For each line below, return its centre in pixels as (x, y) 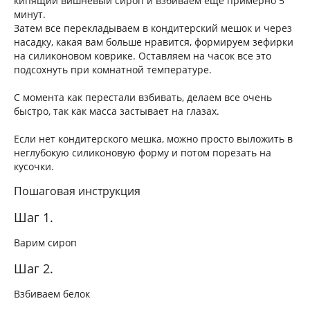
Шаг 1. (34, 217)
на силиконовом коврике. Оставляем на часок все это (143, 55)
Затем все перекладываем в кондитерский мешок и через (153, 28)
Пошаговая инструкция (77, 191)
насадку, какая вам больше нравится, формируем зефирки (154, 42)
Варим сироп (45, 242)
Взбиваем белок (52, 293)
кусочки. (34, 166)
